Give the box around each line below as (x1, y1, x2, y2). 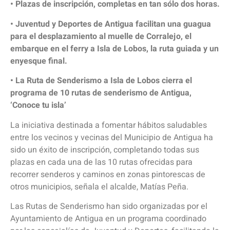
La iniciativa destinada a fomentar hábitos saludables (10, 119, 207, 131)
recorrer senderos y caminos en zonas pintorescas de (10, 168, 205, 181)
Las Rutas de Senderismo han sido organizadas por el (10, 200, 207, 213)
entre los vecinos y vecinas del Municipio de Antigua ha (10, 131, 213, 144)
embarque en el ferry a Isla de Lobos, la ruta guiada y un (10, 42, 219, 55)
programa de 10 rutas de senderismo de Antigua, (10, 87, 191, 100)
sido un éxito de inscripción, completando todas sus (10, 143, 199, 156)
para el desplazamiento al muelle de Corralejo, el (10, 30, 191, 43)
